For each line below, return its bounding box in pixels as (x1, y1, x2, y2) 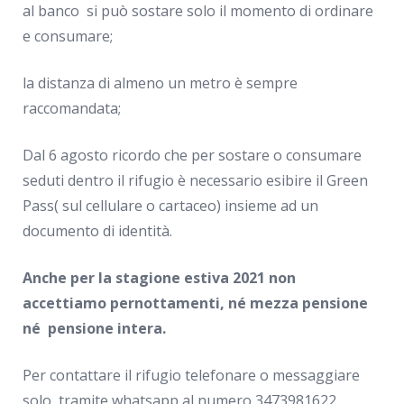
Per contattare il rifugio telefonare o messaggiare (23, 365, 360, 385)
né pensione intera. (23, 318, 170, 338)
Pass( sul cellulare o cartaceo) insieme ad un (23, 196, 318, 216)
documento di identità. (23, 221, 172, 241)
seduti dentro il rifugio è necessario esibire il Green (23, 170, 368, 190)
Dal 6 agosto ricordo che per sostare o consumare (23, 145, 362, 165)
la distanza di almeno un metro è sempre (23, 73, 298, 93)
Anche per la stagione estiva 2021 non (23, 268, 296, 288)
